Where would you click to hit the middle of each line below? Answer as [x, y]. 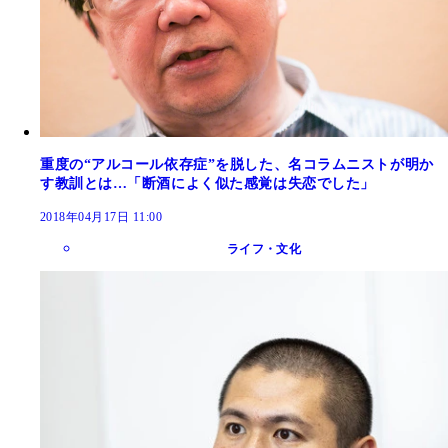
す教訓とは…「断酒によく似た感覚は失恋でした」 [207, 183]
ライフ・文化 [264, 248]
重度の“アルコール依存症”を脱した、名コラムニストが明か [237, 164]
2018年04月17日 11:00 [101, 216]
